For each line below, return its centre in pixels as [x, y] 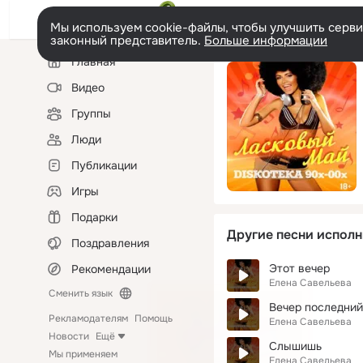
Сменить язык [81, 293]
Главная [93, 62]
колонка [61, 68]
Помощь [154, 318]
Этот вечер [299, 268]
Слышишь [295, 346]
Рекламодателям [88, 318]
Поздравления [110, 243]
